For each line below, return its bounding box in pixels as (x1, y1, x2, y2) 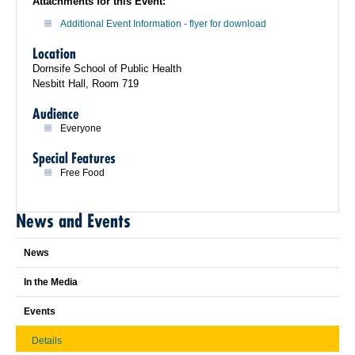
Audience (32, 105, 78, 123)
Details (32, 335, 62, 346)
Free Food (60, 167, 105, 178)
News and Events (16, 209, 131, 232)
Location (32, 44, 76, 63)
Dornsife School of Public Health (32, 63, 181, 74)
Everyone (60, 123, 101, 134)
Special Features (32, 149, 116, 167)
